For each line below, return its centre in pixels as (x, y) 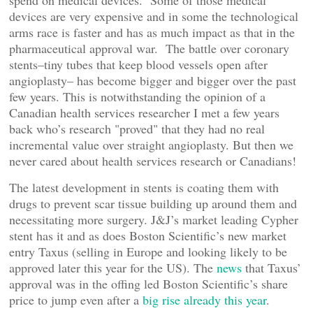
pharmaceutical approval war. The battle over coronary (149, 48)
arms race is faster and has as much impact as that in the (152, 32)
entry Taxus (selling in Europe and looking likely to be (148, 252)
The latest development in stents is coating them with (144, 187)
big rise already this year (204, 300)
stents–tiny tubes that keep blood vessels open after (138, 64)
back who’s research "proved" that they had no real (137, 129)
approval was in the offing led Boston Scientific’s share (148, 284)
